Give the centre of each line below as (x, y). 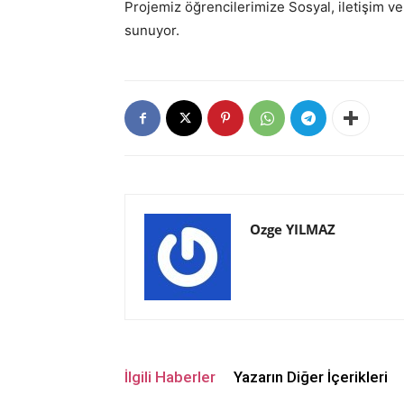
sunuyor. (152, 30)
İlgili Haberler (170, 377)
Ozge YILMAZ (293, 229)
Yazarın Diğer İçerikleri (311, 377)
